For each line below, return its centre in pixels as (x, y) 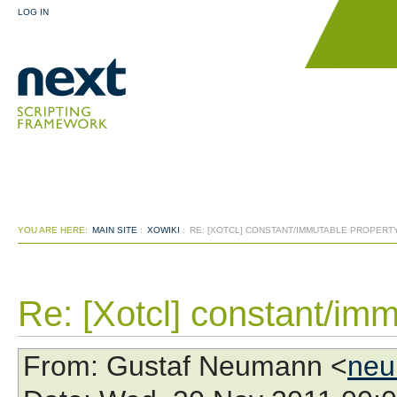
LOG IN (33, 12)
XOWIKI (163, 230)
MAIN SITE (115, 230)
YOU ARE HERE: (53, 230)
